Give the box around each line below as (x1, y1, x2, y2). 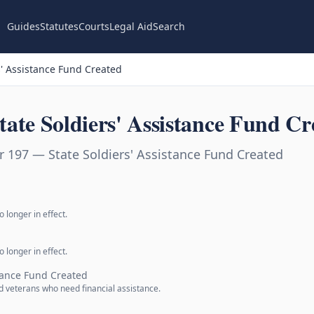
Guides (6, 20, 40, 33)
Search (152, 20, 185, 33)
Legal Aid (109, 20, 153, 33)
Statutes (39, 20, 78, 33)
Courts (78, 20, 109, 33)
